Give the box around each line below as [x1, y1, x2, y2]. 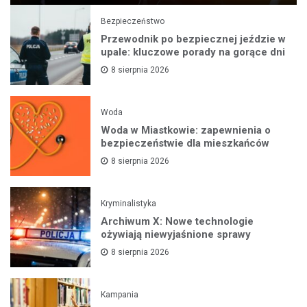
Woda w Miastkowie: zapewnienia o [101, 123, 271, 136]
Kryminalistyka [101, 198, 157, 208]
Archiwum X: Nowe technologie [101, 214, 254, 228]
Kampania [101, 289, 139, 299]
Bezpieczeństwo [101, 16, 165, 26]
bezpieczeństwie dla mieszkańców [101, 136, 270, 149]
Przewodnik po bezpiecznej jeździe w [101, 32, 286, 45]
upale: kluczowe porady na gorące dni [101, 45, 286, 58]
